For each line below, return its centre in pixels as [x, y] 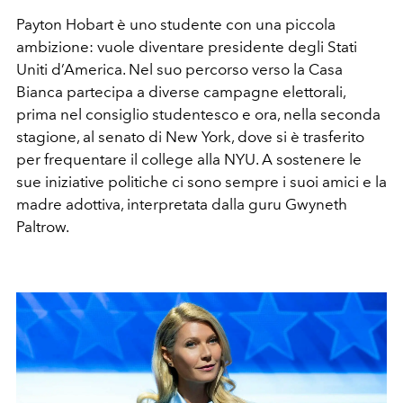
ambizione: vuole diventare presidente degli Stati [187, 46]
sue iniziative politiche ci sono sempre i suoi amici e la [201, 181]
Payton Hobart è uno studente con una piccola [176, 24]
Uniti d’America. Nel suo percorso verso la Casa [179, 69]
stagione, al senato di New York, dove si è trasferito [190, 136]
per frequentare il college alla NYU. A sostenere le [189, 159]
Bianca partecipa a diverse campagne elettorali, [181, 91]
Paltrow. [43, 226]
